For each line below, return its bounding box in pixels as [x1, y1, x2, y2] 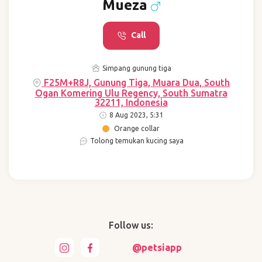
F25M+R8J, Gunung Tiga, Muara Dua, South [42, 77, 230, 88]
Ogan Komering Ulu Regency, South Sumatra [35, 88, 227, 99]
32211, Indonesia [94, 97, 168, 108]
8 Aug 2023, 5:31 [108, 111, 164, 119]
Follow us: [109, 220, 153, 231]
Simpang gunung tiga [100, 64, 171, 73]
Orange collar [114, 125, 160, 133]
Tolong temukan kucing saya [88, 137, 184, 145]
